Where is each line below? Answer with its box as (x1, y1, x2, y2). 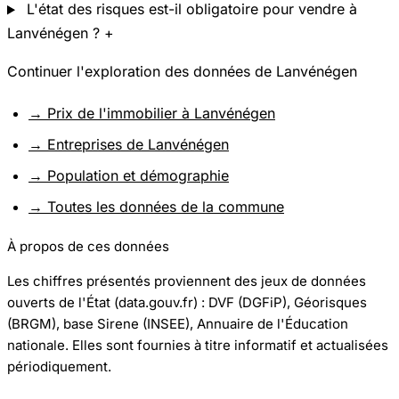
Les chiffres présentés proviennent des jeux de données (7, 272, 366, 289)
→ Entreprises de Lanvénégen (28, 134, 229, 153)
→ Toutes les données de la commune (28, 197, 284, 216)
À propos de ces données (7, 237, 169, 255)
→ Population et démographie (28, 166, 229, 184)
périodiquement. (7, 357, 111, 375)
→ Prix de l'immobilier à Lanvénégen (28, 103, 275, 122)
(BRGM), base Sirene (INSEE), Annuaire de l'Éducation (7, 314, 348, 332)
